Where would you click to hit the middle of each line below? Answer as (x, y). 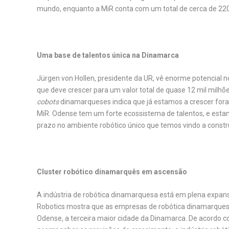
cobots (48, 101)
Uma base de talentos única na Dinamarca (108, 55)
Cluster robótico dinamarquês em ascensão (112, 171)
